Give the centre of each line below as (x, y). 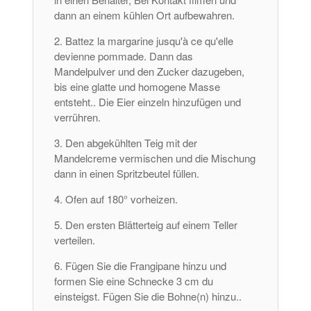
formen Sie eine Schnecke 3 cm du (134, 281)
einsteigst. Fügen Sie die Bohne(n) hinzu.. (148, 296)
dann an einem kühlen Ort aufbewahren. (145, 15)
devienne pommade (99, 56)
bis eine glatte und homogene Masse (137, 87)
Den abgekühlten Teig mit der (132, 143)
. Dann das (169, 56)
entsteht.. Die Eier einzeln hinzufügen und (148, 102)
